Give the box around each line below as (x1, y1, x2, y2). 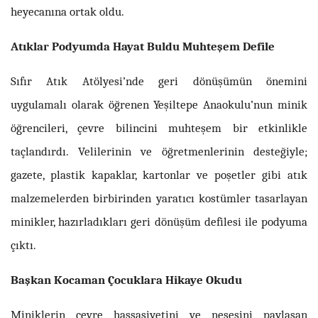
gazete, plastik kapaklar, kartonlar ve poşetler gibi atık (11, 167, 307, 182)
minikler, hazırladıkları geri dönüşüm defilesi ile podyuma (11, 214, 307, 229)
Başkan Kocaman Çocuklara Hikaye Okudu (11, 272, 242, 287)
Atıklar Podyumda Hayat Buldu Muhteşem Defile (11, 38, 275, 53)
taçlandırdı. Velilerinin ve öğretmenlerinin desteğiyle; (11, 143, 307, 158)
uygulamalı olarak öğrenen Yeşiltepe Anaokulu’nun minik (11, 97, 307, 111)
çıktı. (11, 237, 36, 252)
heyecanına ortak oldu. (11, 4, 124, 18)
